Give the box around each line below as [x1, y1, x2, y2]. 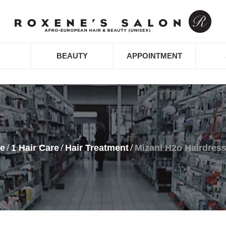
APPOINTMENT [126, 51, 182, 61]
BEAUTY [56, 51, 88, 61]
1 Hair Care [11, 143, 59, 153]
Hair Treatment [65, 143, 129, 153]
